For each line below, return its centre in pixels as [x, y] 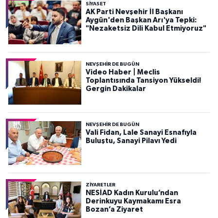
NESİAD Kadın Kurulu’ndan [132, 193]
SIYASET [96, 4]
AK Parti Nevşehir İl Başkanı [134, 12]
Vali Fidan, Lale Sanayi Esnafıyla [141, 132]
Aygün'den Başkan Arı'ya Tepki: [141, 20]
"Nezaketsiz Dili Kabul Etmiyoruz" [146, 28]
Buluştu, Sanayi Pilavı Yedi [131, 141]
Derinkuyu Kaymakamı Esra [133, 201]
